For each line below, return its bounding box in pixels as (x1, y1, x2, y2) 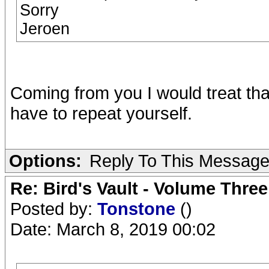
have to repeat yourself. (10, 103, 192, 123)
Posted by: (10, 199, 97, 219)
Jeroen (20, 20, 70, 38)
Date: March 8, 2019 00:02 (10, 219, 216, 239)
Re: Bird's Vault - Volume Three (10, 178, 268, 198)
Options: (9, 151, 82, 171)
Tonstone (97, 199, 180, 219)
